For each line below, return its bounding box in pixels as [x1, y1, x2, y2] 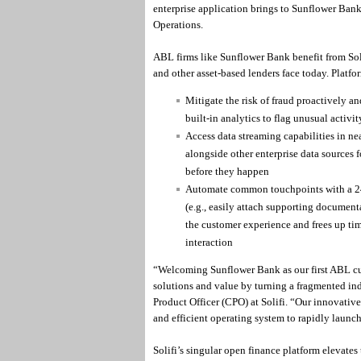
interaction [185, 236, 233, 248]
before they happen [185, 165, 269, 177]
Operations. [152, 19, 203, 31]
